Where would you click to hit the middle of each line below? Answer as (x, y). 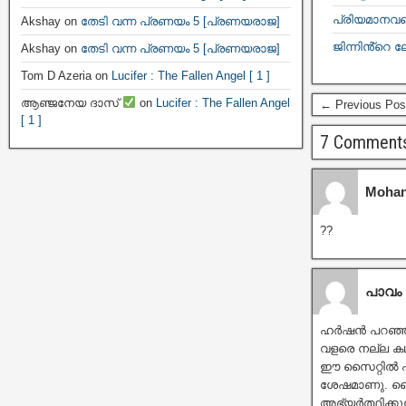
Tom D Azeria (56, 76)
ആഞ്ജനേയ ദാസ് (72, 103)
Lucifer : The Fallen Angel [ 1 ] (191, 76)
